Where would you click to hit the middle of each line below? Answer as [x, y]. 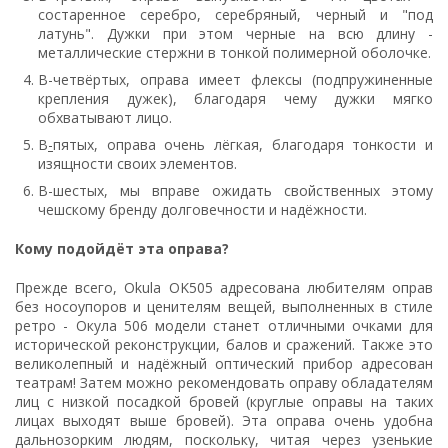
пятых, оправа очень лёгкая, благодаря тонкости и [243, 144]
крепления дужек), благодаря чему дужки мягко [235, 98]
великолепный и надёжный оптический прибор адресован [224, 363]
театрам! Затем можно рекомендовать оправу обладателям [224, 382]
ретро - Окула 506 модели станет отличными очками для [224, 325]
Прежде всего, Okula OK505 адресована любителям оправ [224, 287]
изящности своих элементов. [137, 163]
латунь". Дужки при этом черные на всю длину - [235, 33]
